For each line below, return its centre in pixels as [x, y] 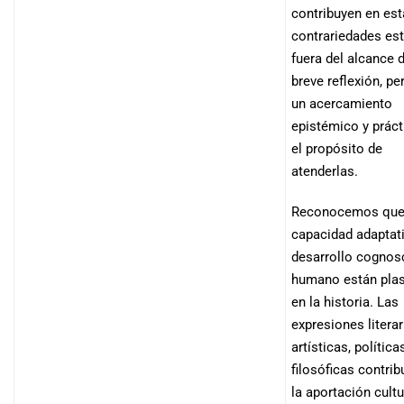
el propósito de [337, 149]
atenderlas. [325, 171]
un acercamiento [342, 104]
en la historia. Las [345, 302]
